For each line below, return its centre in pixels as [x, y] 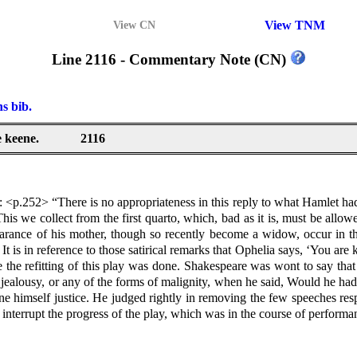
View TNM [295, 25]
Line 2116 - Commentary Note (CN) [171, 59]
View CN [134, 25]
